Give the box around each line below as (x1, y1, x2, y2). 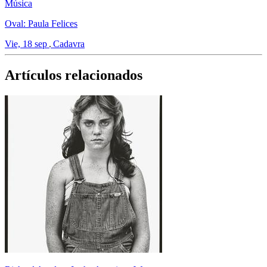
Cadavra (53, 38, 85, 49)
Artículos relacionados (5, 67, 142, 83)
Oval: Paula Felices (5, 18, 77, 29)
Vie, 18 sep (5, 38, 47, 49)
